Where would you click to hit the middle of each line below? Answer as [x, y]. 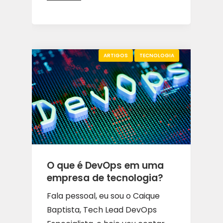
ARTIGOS [116, 55]
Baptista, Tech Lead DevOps [102, 210]
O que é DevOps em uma [105, 165]
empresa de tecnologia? [105, 178]
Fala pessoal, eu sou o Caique [103, 196]
